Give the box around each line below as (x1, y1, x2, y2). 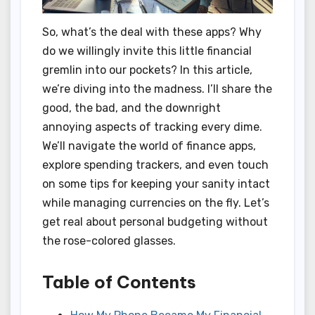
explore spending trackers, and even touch (42, 157, 269, 172)
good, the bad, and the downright (42, 101, 221, 115)
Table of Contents (42, 271, 196, 292)
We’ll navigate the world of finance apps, (42, 139, 256, 153)
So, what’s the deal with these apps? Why (42, 25, 262, 39)
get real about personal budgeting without (42, 214, 268, 229)
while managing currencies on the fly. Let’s (42, 195, 269, 210)
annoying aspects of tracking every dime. (42, 120, 262, 134)
